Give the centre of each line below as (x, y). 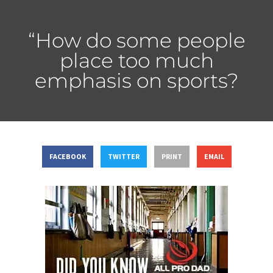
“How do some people (136, 40)
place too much (136, 60)
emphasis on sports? (136, 80)
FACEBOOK (67, 157)
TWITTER (123, 157)
